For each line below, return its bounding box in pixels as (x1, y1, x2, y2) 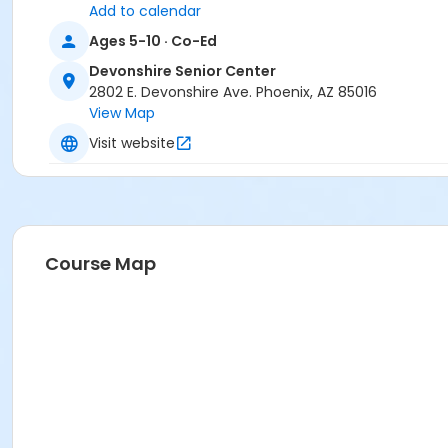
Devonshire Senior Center (89, 61, 276, 82)
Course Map (45, 251, 156, 277)
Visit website (89, 132, 175, 153)
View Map (89, 103, 155, 124)
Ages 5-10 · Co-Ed (89, 30, 217, 51)
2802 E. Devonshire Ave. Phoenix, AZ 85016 (89, 82, 377, 103)
